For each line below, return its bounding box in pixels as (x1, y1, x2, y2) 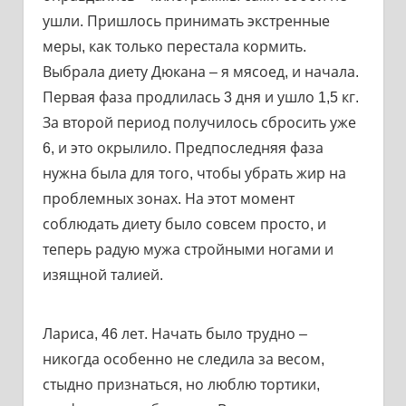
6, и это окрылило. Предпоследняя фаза (42, 140, 324, 156)
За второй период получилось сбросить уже (42, 114, 356, 130)
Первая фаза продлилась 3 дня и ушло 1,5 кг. (42, 89, 359, 105)
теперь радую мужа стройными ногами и (42, 241, 333, 257)
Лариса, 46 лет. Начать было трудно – (42, 325, 307, 342)
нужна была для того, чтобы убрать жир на (42, 165, 346, 181)
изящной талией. (42, 266, 163, 283)
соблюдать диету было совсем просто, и (42, 216, 326, 232)
